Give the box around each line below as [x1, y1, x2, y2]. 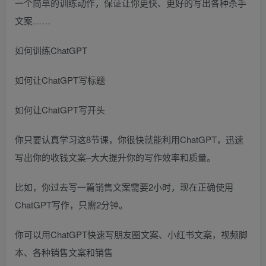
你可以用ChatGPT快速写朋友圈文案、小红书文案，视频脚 [15, 227, 248, 240]
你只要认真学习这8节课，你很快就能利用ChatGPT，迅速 [15, 132, 243, 145]
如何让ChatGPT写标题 [15, 73, 105, 86]
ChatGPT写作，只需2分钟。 [15, 198, 128, 211]
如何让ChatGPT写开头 [15, 103, 105, 116]
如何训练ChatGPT [15, 43, 87, 56]
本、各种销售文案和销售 [15, 245, 113, 258]
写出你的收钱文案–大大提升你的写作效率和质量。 [15, 150, 216, 163]
